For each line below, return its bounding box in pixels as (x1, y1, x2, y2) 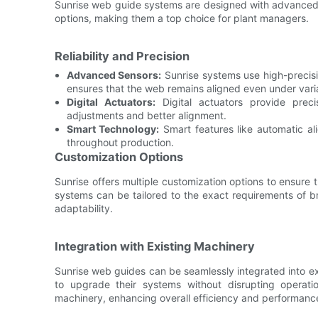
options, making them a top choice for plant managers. (55, 11, 309, 24)
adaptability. (55, 202, 113, 214)
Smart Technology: (66, 122, 160, 135)
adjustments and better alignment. (66, 109, 226, 121)
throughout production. (66, 136, 174, 148)
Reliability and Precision (55, 48, 190, 63)
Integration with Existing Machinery (55, 238, 255, 253)
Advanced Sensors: (66, 68, 162, 81)
